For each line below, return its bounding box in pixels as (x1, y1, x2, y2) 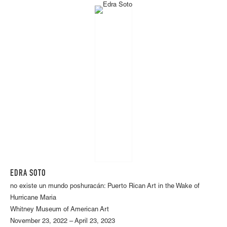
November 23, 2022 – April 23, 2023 (10, 218, 115, 225)
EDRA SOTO (10, 169, 46, 178)
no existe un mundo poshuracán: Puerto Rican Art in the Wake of (10, 183, 200, 190)
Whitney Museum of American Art (10, 206, 109, 213)
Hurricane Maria (10, 195, 56, 202)
